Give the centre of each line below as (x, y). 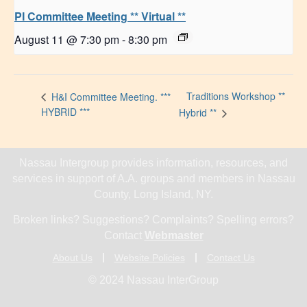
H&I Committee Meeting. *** (110, 96)
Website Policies (149, 257)
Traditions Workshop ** (235, 96)
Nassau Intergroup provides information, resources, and (153, 162)
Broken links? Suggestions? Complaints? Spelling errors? (153, 219)
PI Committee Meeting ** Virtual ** (100, 16)
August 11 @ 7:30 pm (67, 39)
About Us (72, 257)
